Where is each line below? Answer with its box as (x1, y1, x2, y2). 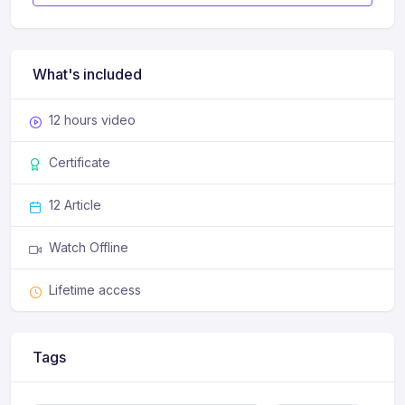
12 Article (49, 197, 101, 213)
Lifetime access (49, 282, 141, 298)
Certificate (49, 155, 110, 171)
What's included (33, 65, 142, 84)
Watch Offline (49, 240, 128, 256)
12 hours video (49, 112, 136, 128)
